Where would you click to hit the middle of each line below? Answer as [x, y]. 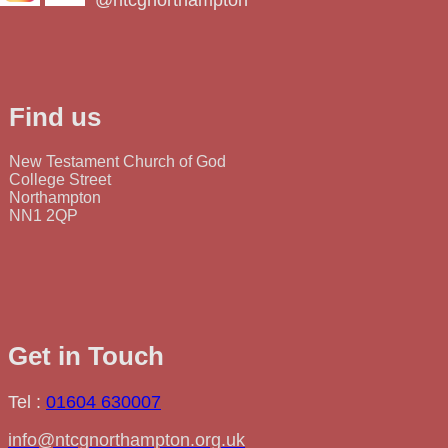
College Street [60, 180]
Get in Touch [86, 356]
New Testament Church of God [117, 162]
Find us [55, 117]
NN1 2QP [43, 216]
